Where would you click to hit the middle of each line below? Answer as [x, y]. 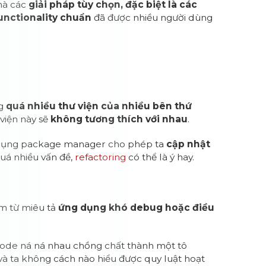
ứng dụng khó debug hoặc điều [137, 208]
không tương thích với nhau [119, 119]
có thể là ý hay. [160, 157]
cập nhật [189, 144]
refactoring [101, 157]
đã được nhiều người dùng [152, 18]
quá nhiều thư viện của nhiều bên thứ [99, 106]
